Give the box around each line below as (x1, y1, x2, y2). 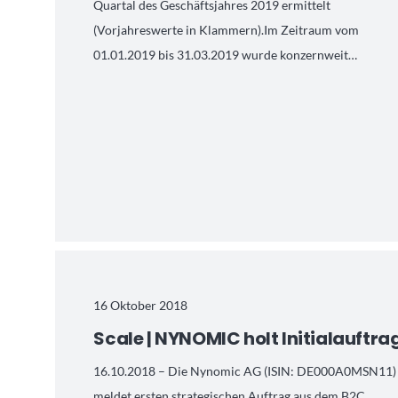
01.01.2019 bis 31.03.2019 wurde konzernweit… (93, 46, 358, 62)
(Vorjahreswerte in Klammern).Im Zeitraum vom (93, 21, 360, 37)
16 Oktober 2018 (93, 297, 188, 313)
